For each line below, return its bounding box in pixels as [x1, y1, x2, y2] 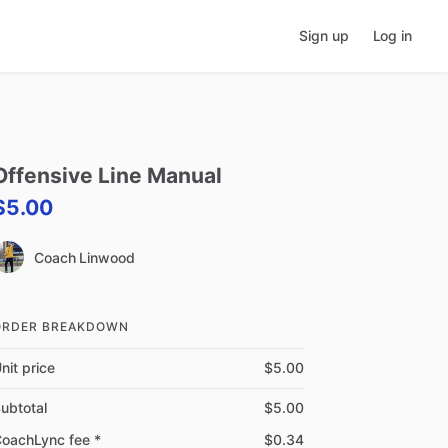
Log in [372, 27, 412, 44]
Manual [147, 163, 222, 188]
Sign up [299, 27, 349, 44]
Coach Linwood [34, 249, 135, 266]
